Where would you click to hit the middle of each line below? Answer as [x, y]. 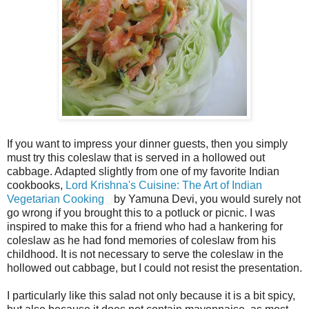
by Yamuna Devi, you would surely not [206, 199]
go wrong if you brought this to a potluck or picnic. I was [141, 212]
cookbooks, [36, 185]
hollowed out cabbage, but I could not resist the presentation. [154, 268]
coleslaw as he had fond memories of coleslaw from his [141, 240]
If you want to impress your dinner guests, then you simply [147, 143]
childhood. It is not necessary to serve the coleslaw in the [145, 254]
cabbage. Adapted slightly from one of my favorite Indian [143, 171]
